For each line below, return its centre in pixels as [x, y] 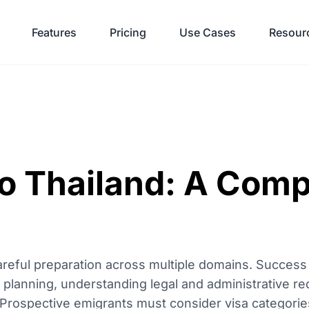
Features [54, 32]
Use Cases [208, 32]
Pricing [128, 32]
